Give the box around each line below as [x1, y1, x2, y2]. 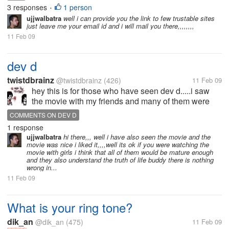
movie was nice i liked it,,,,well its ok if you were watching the [27, 140, 209, 149]
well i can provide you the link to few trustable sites [61, 13, 215, 23]
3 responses [7, 2, 49, 12]
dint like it [32, 126, 66, 138]
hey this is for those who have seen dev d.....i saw [32, 85, 210, 97]
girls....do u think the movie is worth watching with [32, 105, 210, 117]
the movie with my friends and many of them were [32, 95, 210, 107]
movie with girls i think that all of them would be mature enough [27, 147, 213, 157]
